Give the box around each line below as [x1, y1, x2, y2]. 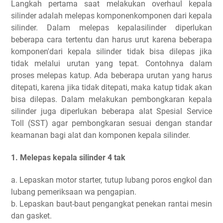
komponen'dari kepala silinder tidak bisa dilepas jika [11, 46, 212, 56]
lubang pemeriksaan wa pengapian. [11, 187, 138, 197]
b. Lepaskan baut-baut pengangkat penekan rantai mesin [11, 199, 212, 209]
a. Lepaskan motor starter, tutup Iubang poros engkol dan [11, 175, 212, 185]
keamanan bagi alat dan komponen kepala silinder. [11, 130, 190, 140]
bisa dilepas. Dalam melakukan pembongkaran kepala [11, 94, 212, 104]
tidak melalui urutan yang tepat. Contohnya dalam [11, 58, 212, 68]
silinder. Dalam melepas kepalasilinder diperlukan [11, 22, 212, 32]
